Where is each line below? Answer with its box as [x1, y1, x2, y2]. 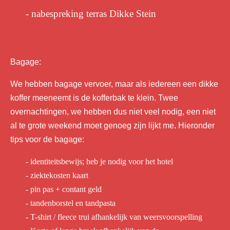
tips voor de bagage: [10, 135, 84, 144]
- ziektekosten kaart [26, 171, 88, 180]
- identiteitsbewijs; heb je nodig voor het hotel [26, 157, 173, 166]
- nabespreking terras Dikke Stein [26, 8, 156, 19]
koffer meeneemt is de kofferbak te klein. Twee [10, 93, 178, 102]
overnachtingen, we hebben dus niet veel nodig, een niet [10, 107, 216, 116]
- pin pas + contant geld [26, 185, 102, 194]
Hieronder [176, 121, 215, 130]
